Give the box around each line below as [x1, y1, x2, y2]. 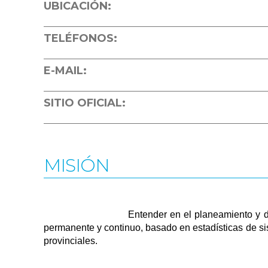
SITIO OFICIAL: [44, 96, 126, 109]
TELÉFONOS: [44, 32, 117, 45]
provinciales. [44, 236, 98, 246]
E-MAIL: [44, 64, 87, 77]
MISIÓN [44, 154, 109, 176]
